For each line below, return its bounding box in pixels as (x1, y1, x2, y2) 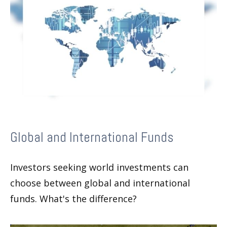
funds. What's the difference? (10, 192, 137, 205)
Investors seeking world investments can (10, 161, 188, 173)
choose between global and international (10, 176, 190, 189)
